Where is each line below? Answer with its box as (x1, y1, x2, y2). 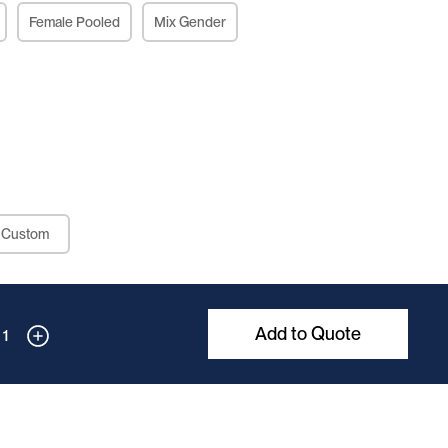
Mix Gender (154, 14, 227, 30)
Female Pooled (29, 14, 121, 30)
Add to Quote (255, 323, 361, 344)
